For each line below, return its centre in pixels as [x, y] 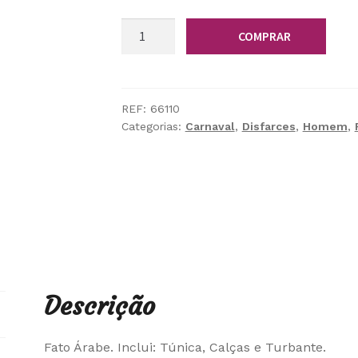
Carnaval [210, 126]
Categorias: [153, 126]
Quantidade [156, 28]
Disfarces [268, 126]
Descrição [100, 306]
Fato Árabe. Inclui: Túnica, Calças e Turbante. [185, 347]
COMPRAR [264, 36]
